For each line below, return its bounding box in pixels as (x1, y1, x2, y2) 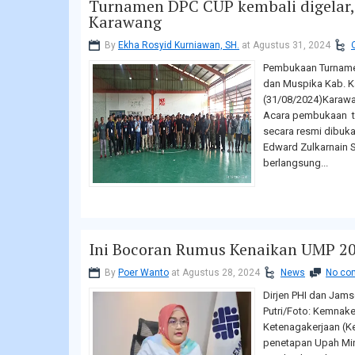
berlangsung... (263, 157, 328, 170)
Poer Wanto (118, 267, 169, 279)
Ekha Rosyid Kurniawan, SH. (118, 40, 239, 52)
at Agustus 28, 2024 (169, 267, 260, 279)
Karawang (89, 11, 162, 33)
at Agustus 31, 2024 (239, 40, 330, 52)
